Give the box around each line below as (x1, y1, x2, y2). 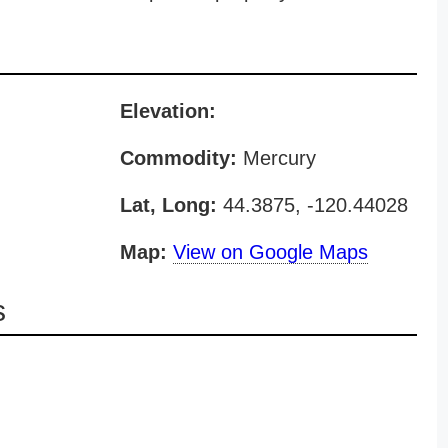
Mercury (236, 147, 316, 169)
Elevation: (119, 100, 216, 122)
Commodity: (119, 147, 237, 169)
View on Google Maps (172, 241, 368, 263)
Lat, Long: (119, 194, 217, 216)
